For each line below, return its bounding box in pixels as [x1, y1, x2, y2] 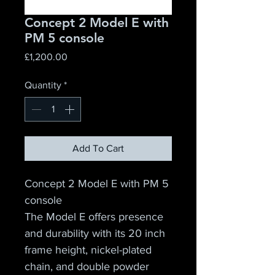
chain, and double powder [25, 260, 152, 273]
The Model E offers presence [25, 211, 166, 223]
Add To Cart [72, 143, 124, 153]
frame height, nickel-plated [25, 244, 155, 256]
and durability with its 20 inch [25, 227, 168, 239]
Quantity [25, 80, 61, 90]
